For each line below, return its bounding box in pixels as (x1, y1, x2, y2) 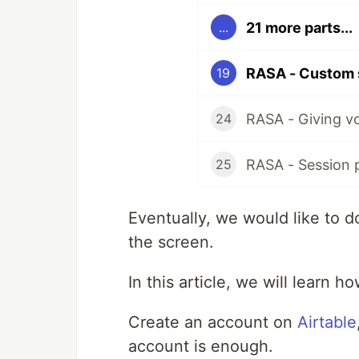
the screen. (128, 232, 214, 252)
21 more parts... (245, 18, 353, 36)
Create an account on (128, 313, 297, 333)
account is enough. (128, 337, 273, 357)
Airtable (297, 313, 357, 333)
